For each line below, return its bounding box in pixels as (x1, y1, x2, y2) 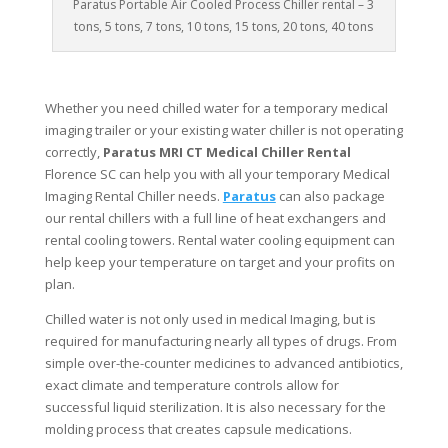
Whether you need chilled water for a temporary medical (44, 99, 388, 118)
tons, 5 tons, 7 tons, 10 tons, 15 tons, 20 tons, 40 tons (74, 18, 374, 36)
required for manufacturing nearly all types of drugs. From (44, 332, 397, 351)
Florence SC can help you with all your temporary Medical (44, 165, 390, 184)
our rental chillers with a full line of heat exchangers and (44, 209, 386, 228)
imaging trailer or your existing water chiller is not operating (44, 121, 403, 140)
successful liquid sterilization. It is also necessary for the (44, 398, 386, 417)
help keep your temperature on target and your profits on (44, 253, 395, 272)
